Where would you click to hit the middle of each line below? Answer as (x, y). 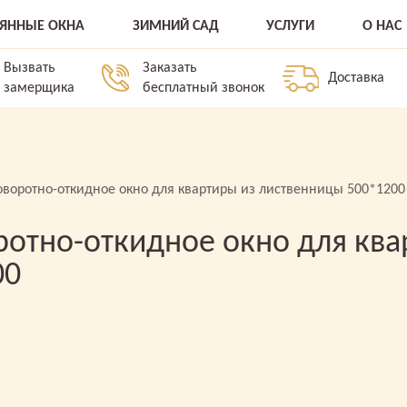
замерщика (39, 88)
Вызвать (30, 68)
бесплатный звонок (203, 88)
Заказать (169, 68)
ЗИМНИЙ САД (175, 26)
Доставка (356, 78)
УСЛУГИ (291, 26)
